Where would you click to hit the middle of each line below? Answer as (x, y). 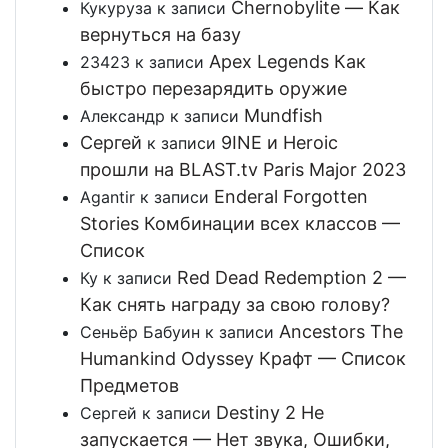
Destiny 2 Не (270, 413)
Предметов (129, 386)
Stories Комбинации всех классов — (240, 224)
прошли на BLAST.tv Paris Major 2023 (243, 170)
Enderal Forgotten (291, 197)
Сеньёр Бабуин (140, 332)
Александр (122, 116)
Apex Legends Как (287, 62)
